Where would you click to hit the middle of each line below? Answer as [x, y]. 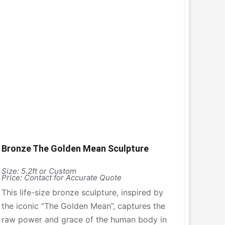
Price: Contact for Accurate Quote [61, 178]
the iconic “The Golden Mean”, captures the [83, 206]
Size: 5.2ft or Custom [39, 171]
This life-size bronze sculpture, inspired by [82, 192]
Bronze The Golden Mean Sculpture [75, 148]
